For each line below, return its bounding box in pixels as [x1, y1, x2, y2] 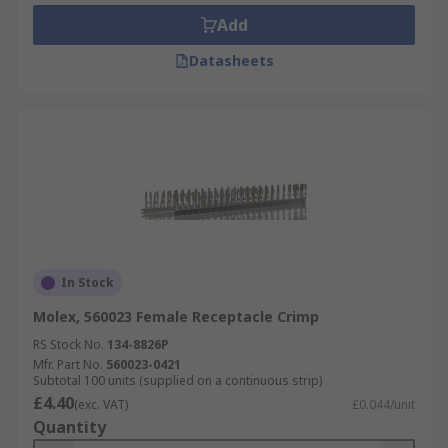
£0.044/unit [352, 396, 415, 413]
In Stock [61, 274, 114, 291]
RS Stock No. [33, 336, 104, 353]
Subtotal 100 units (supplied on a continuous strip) [33, 372, 322, 389]
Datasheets [188, 51, 274, 70]
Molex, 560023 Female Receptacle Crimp [33, 307, 319, 326]
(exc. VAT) [74, 396, 128, 413]
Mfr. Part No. [33, 356, 103, 373]
